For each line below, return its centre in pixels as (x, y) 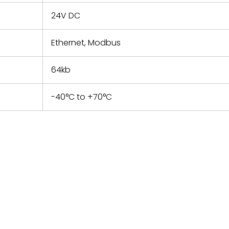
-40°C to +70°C (82, 97)
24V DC (66, 16)
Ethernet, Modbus (86, 43)
